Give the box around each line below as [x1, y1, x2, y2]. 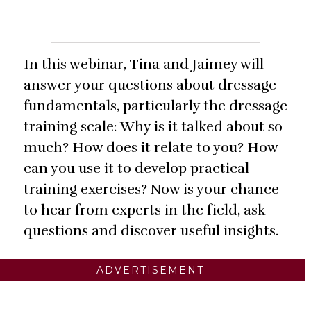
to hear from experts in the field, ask [24, 201, 266, 219]
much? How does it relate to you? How [24, 139, 278, 157]
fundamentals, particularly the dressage [24, 97, 287, 115]
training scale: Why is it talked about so [24, 118, 283, 136]
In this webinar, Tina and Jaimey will [24, 56, 264, 74]
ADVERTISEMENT [96, 264, 204, 277]
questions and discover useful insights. [24, 222, 278, 240]
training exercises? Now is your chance [24, 180, 279, 199]
